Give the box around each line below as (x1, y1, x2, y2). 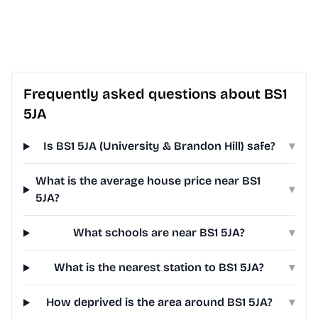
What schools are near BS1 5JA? (73, 226, 246, 240)
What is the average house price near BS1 (35, 174, 261, 188)
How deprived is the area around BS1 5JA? (45, 295, 273, 309)
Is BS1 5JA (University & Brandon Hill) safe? (43, 139, 275, 153)
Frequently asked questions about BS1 (23, 85, 287, 103)
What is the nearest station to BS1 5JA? (54, 261, 265, 275)
